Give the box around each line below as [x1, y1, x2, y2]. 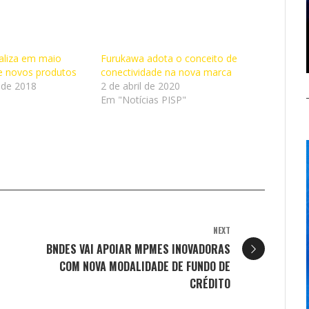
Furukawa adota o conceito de [101, 51, 237, 65]
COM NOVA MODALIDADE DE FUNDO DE [59, 257, 230, 275]
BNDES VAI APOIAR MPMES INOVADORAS [46, 240, 230, 257]
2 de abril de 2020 [101, 79, 180, 92]
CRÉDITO [190, 275, 230, 292]
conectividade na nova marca [101, 65, 232, 79]
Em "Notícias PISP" [101, 92, 186, 106]
